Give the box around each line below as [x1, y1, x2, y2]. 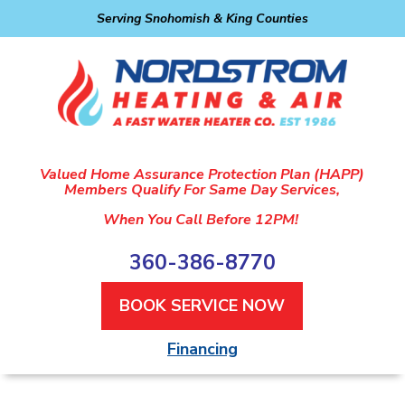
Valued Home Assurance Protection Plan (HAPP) [40, 164, 365, 184]
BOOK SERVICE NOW [119, 294, 286, 316]
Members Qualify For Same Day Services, [64, 179, 341, 200]
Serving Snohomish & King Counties [96, 10, 308, 27]
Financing [166, 337, 238, 360]
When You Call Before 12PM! [102, 209, 302, 230]
